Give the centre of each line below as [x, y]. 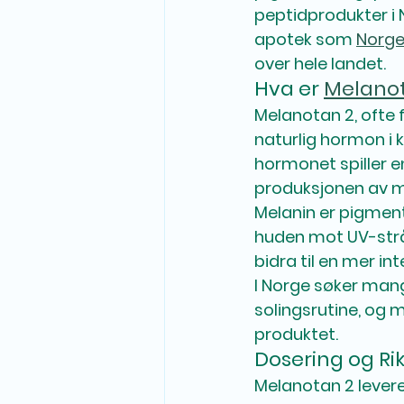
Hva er [289, 88]
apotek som [305, 39]
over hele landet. [320, 63]
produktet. [296, 334]
